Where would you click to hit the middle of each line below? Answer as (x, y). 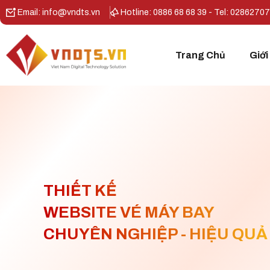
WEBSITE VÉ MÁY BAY (129, 212)
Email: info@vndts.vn (58, 12)
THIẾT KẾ (80, 191)
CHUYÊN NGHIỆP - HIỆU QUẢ (155, 234)
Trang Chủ (201, 55)
